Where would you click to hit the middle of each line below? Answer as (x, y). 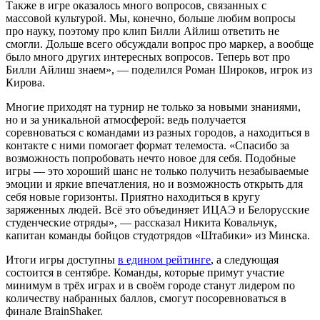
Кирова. (25, 82)
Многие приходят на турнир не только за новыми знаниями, (153, 106)
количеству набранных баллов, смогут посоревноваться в (146, 298)
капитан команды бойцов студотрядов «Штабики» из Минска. (158, 235)
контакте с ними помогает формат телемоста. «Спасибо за (147, 145)
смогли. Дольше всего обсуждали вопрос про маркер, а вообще (160, 44)
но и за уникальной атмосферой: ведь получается (126, 119)
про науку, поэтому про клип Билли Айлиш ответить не (142, 31)
